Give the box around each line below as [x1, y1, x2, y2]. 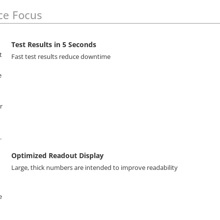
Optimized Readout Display [11, 150, 104, 160]
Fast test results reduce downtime [11, 52, 111, 61]
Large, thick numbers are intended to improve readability [11, 163, 178, 172]
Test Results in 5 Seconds [11, 39, 97, 49]
